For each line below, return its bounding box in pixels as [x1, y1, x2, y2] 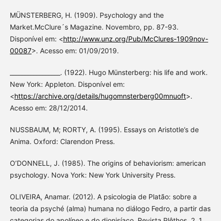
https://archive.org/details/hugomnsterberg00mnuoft [14, 91, 186, 100]
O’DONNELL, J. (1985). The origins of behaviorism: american [9, 158, 206, 167]
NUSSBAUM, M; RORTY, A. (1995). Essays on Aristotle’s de [9, 125, 199, 134]
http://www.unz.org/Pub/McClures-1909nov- [63, 34, 208, 43]
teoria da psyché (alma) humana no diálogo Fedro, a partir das [9, 204, 211, 213]
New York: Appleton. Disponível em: [9, 79, 125, 88]
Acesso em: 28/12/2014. [9, 103, 88, 112]
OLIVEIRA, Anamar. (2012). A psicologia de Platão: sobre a [9, 192, 197, 201]
